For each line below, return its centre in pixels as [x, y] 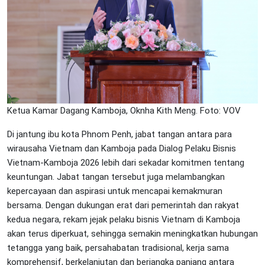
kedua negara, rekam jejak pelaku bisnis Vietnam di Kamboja [124, 219]
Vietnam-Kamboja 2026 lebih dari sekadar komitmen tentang [126, 162]
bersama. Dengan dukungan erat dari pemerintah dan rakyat [123, 205]
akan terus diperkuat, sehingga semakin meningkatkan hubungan [132, 233]
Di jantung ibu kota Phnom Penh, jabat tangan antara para [119, 134]
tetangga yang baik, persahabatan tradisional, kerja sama [118, 248]
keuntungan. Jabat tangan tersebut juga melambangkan [116, 177]
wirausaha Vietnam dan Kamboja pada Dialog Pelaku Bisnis [122, 148]
